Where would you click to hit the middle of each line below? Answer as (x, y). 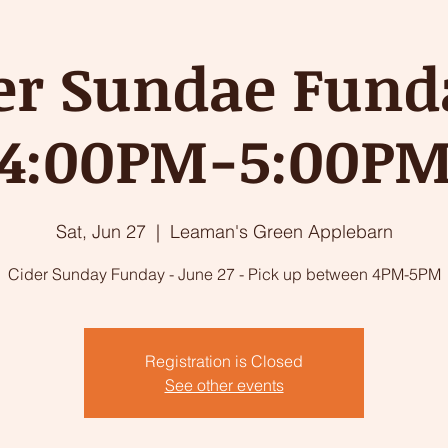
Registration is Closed (224, 361)
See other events (224, 385)
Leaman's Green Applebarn (281, 231)
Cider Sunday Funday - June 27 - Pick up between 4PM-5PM (224, 274)
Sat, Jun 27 (100, 231)
